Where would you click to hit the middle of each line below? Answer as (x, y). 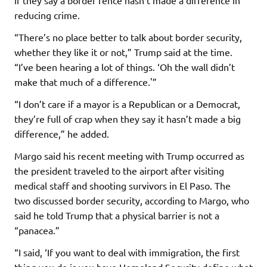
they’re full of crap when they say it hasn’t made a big (128, 118)
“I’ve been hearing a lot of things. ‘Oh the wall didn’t (125, 66)
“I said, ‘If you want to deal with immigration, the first (127, 252)
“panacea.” (37, 230)
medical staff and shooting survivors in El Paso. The (122, 185)
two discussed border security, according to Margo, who (132, 200)
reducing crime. (47, 15)
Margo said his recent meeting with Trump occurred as (129, 155)
